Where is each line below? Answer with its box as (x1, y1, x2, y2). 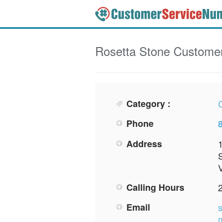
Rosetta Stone (95, 42, 170, 60)
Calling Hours (126, 181, 184, 194)
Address (126, 137, 162, 151)
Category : (126, 97, 170, 111)
